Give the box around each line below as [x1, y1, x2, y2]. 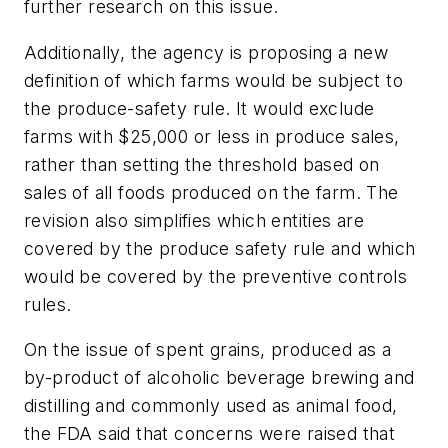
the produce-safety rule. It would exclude [24, 97, 375, 119]
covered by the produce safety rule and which [24, 237, 416, 259]
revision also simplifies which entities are [24, 209, 365, 231]
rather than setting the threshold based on [24, 153, 380, 175]
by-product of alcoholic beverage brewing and [24, 367, 415, 389]
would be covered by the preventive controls [24, 265, 408, 287]
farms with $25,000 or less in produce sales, [24, 125, 400, 147]
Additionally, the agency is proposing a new [24, 41, 389, 63]
